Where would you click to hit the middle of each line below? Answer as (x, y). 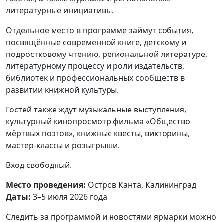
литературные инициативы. (60, 10)
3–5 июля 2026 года (69, 196)
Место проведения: (46, 185)
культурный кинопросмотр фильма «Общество (98, 121)
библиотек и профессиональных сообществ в (95, 78)
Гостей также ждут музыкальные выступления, (96, 109)
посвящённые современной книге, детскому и (96, 42)
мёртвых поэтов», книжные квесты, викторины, (98, 133)
